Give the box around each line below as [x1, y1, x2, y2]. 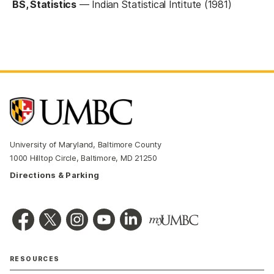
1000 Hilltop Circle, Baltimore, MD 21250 [10, 152, 158, 163]
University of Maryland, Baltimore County [10, 139, 162, 149]
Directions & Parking [10, 169, 100, 180]
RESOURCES [10, 254, 60, 262]
